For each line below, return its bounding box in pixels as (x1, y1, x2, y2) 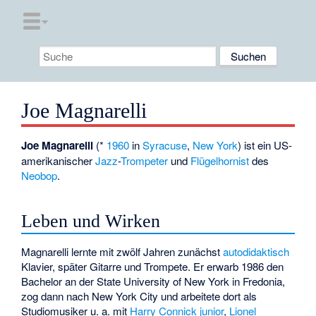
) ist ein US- (238, 138, 293, 153)
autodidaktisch (223, 243, 290, 259)
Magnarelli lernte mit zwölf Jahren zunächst (21, 243, 224, 259)
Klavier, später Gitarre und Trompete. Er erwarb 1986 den (21, 258, 284, 274)
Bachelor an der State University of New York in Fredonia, (21, 273, 286, 288)
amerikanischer (21, 153, 96, 169)
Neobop (21, 168, 58, 183)
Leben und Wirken (21, 211, 161, 232)
